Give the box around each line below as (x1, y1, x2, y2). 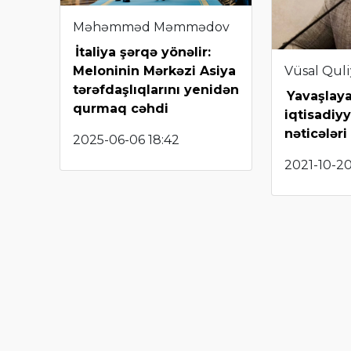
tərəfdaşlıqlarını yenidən (73, 81, 239, 97)
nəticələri (284, 125, 348, 141)
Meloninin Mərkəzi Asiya (73, 63, 236, 78)
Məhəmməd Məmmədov (73, 19, 233, 34)
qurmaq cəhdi (73, 100, 168, 116)
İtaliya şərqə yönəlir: (75, 44, 211, 60)
